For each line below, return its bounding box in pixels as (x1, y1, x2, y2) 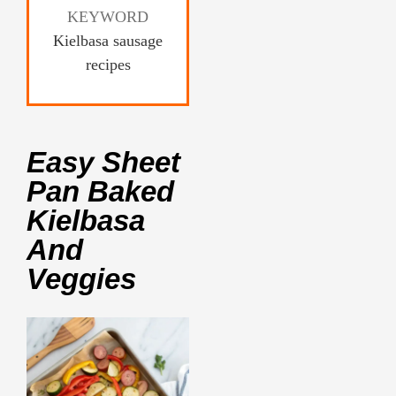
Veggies (27, 262, 136, 295)
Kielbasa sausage (53, 31, 163, 49)
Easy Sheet (27, 145, 180, 179)
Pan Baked (27, 174, 174, 208)
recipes (85, 55, 131, 73)
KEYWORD (67, 7, 148, 26)
